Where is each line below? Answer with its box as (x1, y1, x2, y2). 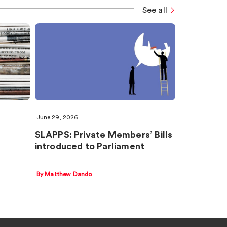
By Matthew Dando (36, 171, 92, 177)
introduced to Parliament (34, 142, 145, 152)
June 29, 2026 (36, 114, 78, 121)
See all (142, 6, 167, 14)
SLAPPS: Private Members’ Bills (34, 130, 173, 140)
